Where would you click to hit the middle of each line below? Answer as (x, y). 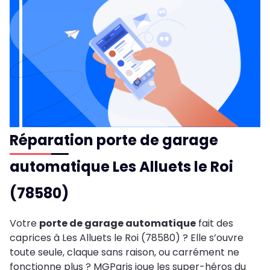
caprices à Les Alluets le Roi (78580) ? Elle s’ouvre (127, 238)
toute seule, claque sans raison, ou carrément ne (124, 253)
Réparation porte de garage (114, 140)
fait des (215, 224)
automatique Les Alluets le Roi (121, 167)
